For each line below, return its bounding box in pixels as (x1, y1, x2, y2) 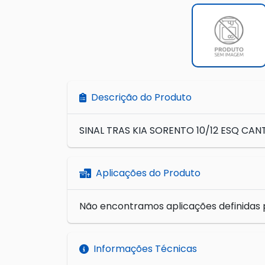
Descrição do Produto (91, 91, 192, 105)
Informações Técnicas (93, 242, 197, 256)
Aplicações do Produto (96, 166, 201, 180)
